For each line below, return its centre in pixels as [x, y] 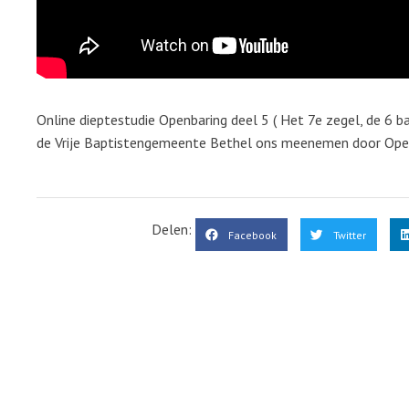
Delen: [173, 230]
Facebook [252, 235]
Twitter [350, 235]
